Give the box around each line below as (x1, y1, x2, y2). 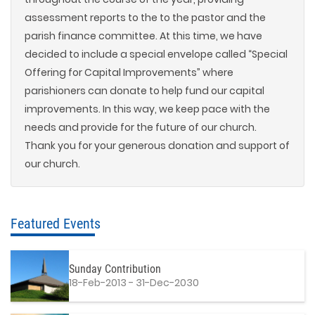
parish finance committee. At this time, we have (25, 29, 262, 43)
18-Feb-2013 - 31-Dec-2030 (69, 276, 200, 290)
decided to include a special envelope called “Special (25, 47, 288, 61)
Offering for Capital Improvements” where (25, 65, 233, 79)
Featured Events (11, 215, 101, 232)
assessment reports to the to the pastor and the (25, 11, 266, 25)
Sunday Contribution (69, 262, 162, 276)
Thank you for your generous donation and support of (25, 139, 290, 153)
